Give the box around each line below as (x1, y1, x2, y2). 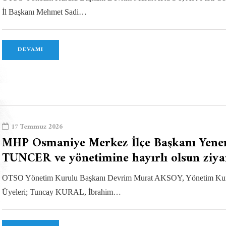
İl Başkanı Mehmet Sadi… (2, 7, 87, 16)
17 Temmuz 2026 (11, 121, 63, 134)
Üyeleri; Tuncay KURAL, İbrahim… (2, 188, 121, 197)
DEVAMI (18, 44, 43, 55)
